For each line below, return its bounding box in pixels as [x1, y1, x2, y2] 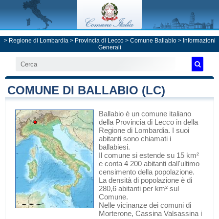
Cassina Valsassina [135, 209, 198, 218]
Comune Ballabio [130, 37, 176, 44]
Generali [98, 44, 121, 51]
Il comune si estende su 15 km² [99, 151, 199, 159]
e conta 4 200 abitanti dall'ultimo [99, 159, 199, 168]
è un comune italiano [124, 109, 191, 118]
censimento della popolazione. [99, 168, 195, 176]
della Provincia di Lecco [99, 118, 174, 126]
